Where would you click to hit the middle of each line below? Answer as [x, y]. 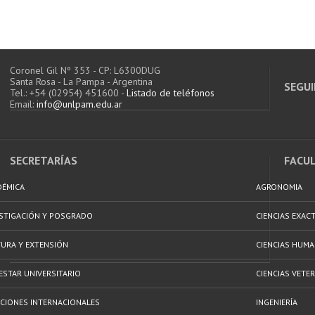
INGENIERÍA [277, 302]
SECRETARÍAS [44, 160]
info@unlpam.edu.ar [79, 104]
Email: [23, 104]
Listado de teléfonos [171, 93]
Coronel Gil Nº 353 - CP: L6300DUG [85, 70]
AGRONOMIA [279, 187]
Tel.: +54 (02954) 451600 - [68, 93]
